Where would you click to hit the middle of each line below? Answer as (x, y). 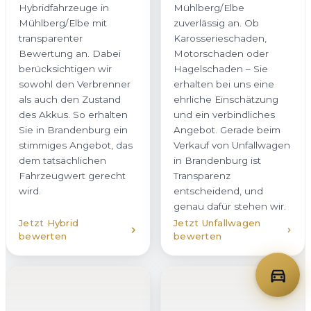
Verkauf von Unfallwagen (232, 145)
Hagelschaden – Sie (221, 69)
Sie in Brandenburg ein (73, 130)
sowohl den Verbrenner (75, 84)
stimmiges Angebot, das (76, 145)
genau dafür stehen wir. (230, 207)
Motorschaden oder (221, 54)
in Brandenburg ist (217, 161)
